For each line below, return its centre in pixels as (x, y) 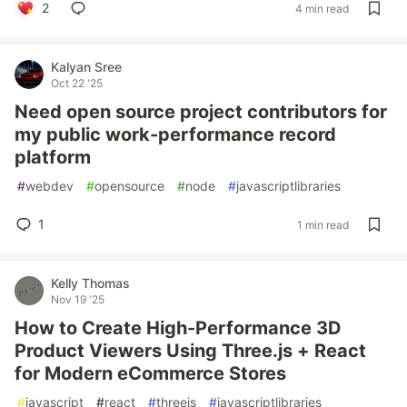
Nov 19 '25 (78, 299)
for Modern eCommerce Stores (150, 373)
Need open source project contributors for (201, 112)
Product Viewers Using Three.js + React (190, 351)
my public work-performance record (175, 134)
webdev (50, 186)
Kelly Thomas (90, 283)
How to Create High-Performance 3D (178, 328)
